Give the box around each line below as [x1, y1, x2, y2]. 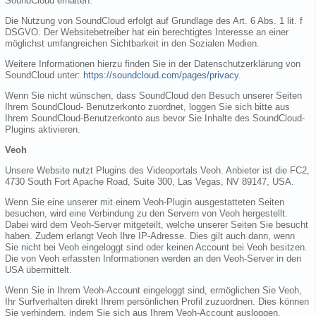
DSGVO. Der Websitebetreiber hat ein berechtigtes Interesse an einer [5, 26, 288, 37]
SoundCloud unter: [5, 69, 83, 80]
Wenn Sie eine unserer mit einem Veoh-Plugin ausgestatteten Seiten [5, 196, 284, 207]
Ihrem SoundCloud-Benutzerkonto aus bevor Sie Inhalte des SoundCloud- [5, 112, 305, 123]
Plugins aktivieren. [5, 123, 80, 135]
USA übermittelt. [5, 264, 72, 275]
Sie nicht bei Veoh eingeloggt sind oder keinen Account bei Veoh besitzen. [5, 241, 308, 253]
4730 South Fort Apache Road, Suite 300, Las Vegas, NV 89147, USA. [5, 176, 294, 187]
